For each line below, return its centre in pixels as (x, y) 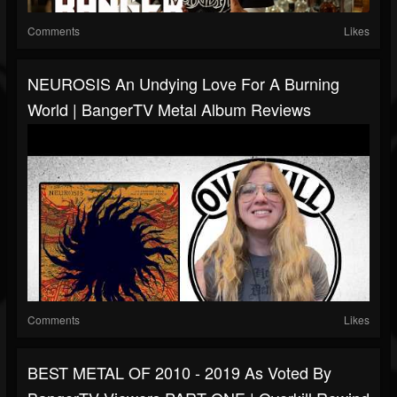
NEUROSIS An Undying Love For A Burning (183, 84)
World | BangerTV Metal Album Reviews (169, 109)
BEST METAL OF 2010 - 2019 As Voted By (179, 373)
